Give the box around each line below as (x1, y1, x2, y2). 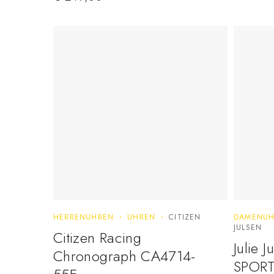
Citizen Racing (53, 227, 142, 249)
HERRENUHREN (53, 212, 114, 223)
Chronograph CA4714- (53, 245, 196, 267)
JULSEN (234, 222, 262, 234)
